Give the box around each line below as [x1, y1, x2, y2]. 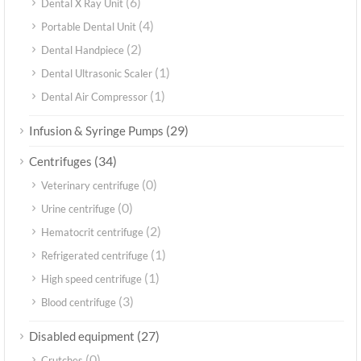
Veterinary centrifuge [41, 179, 139, 193]
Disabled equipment [29, 329, 135, 344]
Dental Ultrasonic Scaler [41, 67, 152, 81]
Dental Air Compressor [41, 90, 147, 104]
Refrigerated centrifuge [41, 249, 148, 263]
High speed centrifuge [41, 272, 142, 286]
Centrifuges [29, 154, 92, 169]
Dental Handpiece [41, 44, 124, 57]
